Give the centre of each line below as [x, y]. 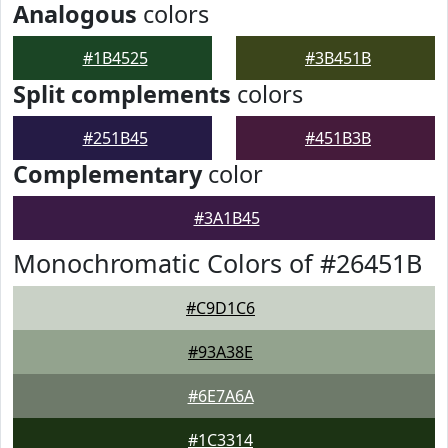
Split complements [122, 94]
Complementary [107, 174]
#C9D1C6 [220, 308]
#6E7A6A [220, 396]
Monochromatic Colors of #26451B [217, 263]
